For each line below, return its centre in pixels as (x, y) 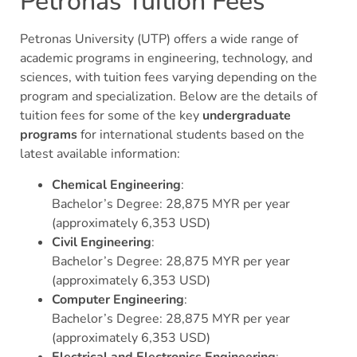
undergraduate (247, 116)
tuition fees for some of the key (111, 116)
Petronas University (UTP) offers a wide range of (159, 39)
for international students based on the (191, 135)
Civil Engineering (102, 242)
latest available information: (100, 154)
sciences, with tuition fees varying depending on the (169, 78)
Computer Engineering (118, 299)
